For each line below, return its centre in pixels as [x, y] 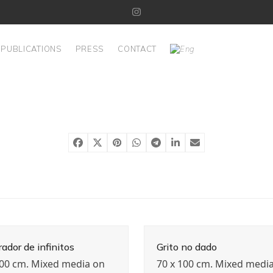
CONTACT [137, 49]
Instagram [157, 16]
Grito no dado [187, 247]
